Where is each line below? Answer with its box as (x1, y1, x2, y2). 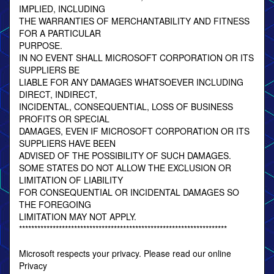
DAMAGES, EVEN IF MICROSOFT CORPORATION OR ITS (19, 125, 250, 137)
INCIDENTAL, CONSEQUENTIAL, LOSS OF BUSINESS (19, 100, 233, 113)
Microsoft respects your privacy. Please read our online (19, 247, 231, 259)
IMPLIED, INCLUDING (19, 2, 105, 15)
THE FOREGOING (19, 198, 91, 210)
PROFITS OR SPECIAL (19, 113, 109, 125)
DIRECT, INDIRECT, (19, 88, 97, 100)
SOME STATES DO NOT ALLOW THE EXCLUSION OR (19, 161, 231, 174)
